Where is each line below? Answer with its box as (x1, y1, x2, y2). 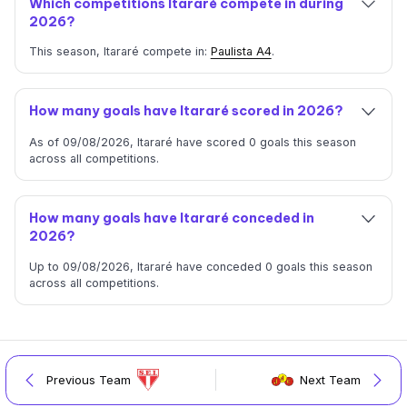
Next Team (300, 372, 362, 387)
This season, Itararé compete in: (28, 45, 211, 59)
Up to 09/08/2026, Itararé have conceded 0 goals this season (28, 259, 372, 273)
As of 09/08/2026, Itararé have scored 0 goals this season (28, 135, 356, 150)
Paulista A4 (210, 45, 272, 59)
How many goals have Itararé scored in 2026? (28, 103, 343, 120)
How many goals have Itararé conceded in (28, 210, 314, 227)
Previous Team (45, 372, 131, 387)
